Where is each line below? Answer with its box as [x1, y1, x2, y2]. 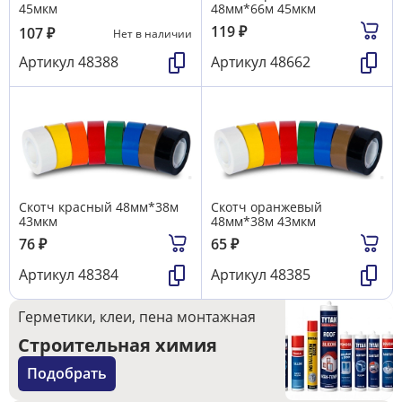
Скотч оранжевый [211, 197, 322, 215]
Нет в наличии [113, 25, 192, 41]
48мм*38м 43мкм [211, 212, 316, 230]
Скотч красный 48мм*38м [19, 197, 179, 215]
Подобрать [27, 363, 107, 383]
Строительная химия [18, 332, 217, 357]
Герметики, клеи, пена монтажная [18, 306, 256, 327]
